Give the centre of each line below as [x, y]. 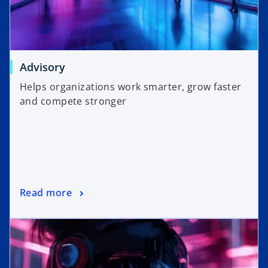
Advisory [42, 67]
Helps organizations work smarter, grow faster [131, 87]
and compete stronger [73, 101]
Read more [46, 193]
